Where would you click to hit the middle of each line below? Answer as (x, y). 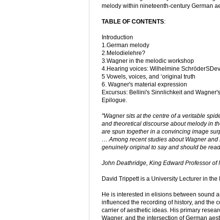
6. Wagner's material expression (144, 85)
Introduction (117, 38)
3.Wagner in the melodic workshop (148, 61)
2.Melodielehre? (124, 53)
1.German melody (125, 45)
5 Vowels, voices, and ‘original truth (149, 77)
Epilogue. (114, 100)
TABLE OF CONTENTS (133, 22)
